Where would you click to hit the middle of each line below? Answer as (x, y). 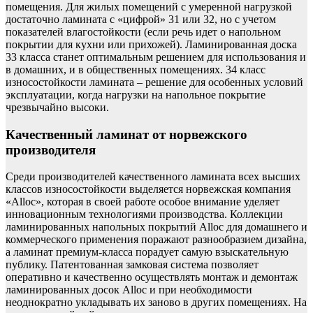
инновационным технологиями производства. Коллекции (144, 214)
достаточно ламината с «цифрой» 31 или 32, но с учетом (141, 19)
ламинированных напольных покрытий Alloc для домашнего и (156, 227)
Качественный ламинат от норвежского (126, 134)
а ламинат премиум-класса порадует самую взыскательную (147, 252)
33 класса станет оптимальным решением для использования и (156, 57)
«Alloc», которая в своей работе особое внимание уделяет (143, 202)
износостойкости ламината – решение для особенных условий (154, 82)
